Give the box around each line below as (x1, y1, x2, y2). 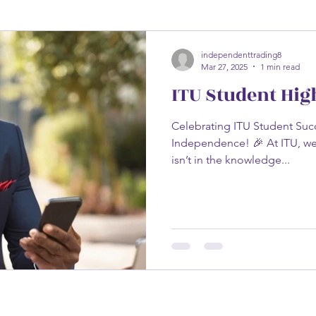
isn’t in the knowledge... (171, 152, 290, 166)
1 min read (260, 61, 300, 72)
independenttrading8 (201, 49, 281, 60)
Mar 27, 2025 (201, 61, 248, 72)
